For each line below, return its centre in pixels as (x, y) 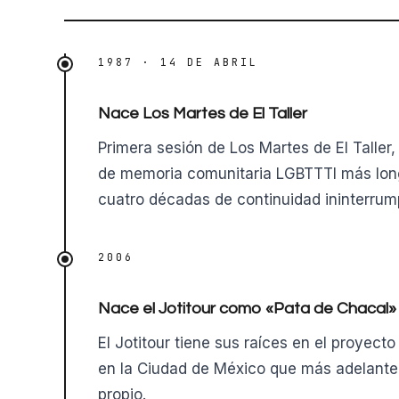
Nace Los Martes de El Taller (203, 114)
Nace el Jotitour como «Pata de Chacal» (247, 309)
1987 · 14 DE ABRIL (178, 62)
